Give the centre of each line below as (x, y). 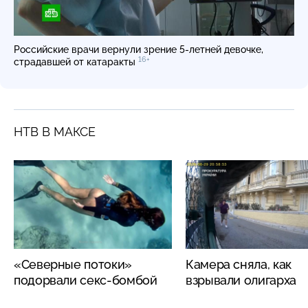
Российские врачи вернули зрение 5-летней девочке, (139, 49)
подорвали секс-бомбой (86, 280)
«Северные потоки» (73, 264)
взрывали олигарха (241, 280)
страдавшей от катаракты (76, 62)
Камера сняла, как (239, 264)
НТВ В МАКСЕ (55, 131)
